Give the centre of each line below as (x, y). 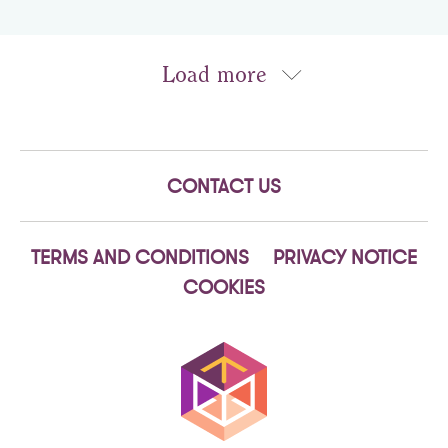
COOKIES (224, 287)
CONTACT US (224, 186)
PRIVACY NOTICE (345, 257)
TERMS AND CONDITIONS (140, 257)
